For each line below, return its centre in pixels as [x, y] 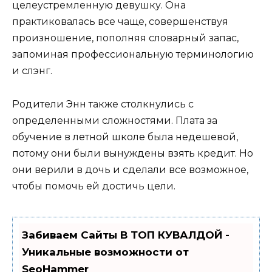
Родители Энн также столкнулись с [103, 104]
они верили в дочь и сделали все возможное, [130, 169]
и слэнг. [32, 71]
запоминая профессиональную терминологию [133, 55]
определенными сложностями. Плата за [115, 120]
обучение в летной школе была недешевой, [125, 137]
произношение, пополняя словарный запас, [125, 38]
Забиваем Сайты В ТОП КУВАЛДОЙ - [126, 235]
